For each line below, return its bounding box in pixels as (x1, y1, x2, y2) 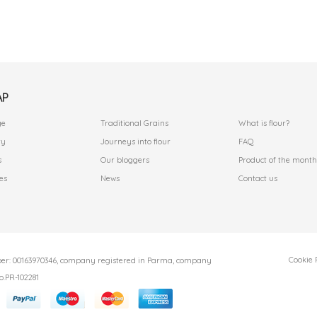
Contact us (238, 173, 277, 184)
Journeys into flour (100, 137, 171, 147)
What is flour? (238, 118, 289, 129)
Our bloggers (100, 155, 149, 166)
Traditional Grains (100, 118, 168, 129)
